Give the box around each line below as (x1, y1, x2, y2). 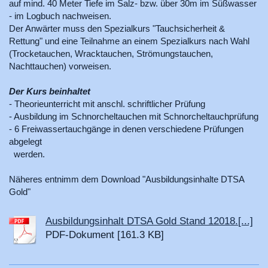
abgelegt (9, 136, 51, 147)
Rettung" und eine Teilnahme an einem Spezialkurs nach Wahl (9, 36, 249, 47)
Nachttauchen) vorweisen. (9, 61, 111, 72)
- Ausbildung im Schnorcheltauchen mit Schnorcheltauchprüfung (9, 111, 258, 122)
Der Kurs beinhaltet (9, 86, 90, 97)
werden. (9, 149, 45, 160)
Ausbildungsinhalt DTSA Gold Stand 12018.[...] (45, 215, 253, 227)
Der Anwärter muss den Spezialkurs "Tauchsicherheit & (9, 23, 225, 34)
